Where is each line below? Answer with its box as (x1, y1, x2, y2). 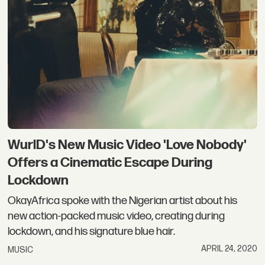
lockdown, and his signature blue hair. (8, 224, 176, 238)
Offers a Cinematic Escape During (8, 154, 213, 172)
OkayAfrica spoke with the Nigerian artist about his (8, 193, 238, 208)
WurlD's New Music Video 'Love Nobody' (8, 137, 247, 154)
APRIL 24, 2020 (201, 243, 257, 254)
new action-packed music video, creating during (8, 209, 225, 223)
